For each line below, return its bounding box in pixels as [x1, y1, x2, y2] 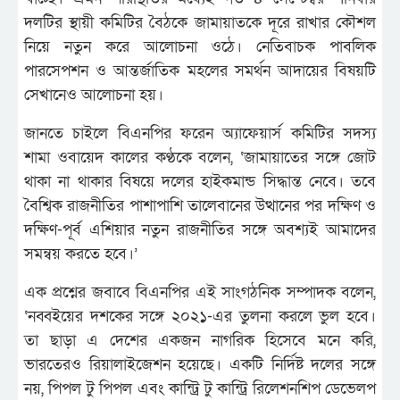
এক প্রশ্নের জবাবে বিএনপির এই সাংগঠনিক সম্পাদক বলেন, [24, 281, 376, 303]
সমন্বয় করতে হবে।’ [24, 243, 137, 264]
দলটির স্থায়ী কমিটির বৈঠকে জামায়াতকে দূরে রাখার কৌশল [24, 12, 376, 33]
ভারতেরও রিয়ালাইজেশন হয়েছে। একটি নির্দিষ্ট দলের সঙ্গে [24, 354, 376, 375]
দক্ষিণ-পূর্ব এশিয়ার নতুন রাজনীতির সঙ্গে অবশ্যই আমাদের [24, 219, 376, 240]
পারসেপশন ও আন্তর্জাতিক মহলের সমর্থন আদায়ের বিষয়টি [24, 60, 376, 81]
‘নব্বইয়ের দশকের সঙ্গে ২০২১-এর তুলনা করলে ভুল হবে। [24, 305, 376, 327]
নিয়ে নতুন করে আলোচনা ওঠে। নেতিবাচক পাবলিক [24, 36, 376, 57]
